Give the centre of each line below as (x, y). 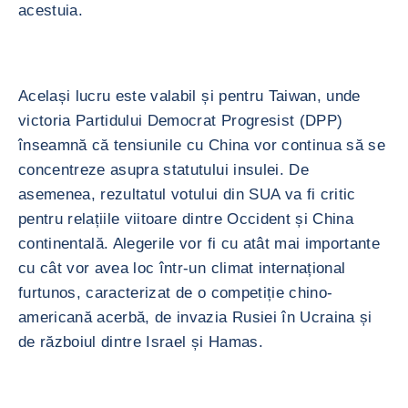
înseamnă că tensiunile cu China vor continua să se (202, 145)
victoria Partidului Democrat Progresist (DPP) (181, 121)
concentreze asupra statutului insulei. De (163, 170)
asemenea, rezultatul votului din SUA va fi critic (187, 194)
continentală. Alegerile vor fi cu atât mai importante (199, 244)
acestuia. (51, 10)
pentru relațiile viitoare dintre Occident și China (186, 219)
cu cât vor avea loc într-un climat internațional (182, 268)
